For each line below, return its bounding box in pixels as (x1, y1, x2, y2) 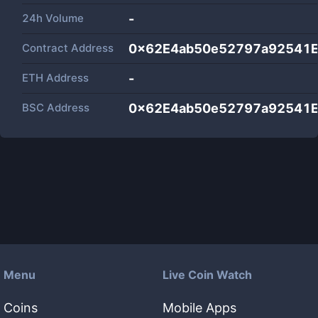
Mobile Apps (163, 300, 236, 315)
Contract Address (22, 41, 114, 55)
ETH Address (22, 71, 89, 84)
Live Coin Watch (163, 268, 252, 282)
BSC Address (22, 101, 89, 114)
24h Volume (22, 11, 84, 25)
